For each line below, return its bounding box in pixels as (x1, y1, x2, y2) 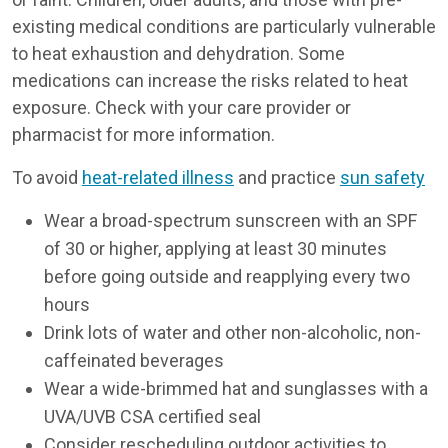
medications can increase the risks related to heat (12, 70, 408, 91)
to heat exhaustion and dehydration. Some (12, 43, 345, 64)
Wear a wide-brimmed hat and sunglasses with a (44, 378, 428, 399)
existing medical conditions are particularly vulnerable (12, 16, 436, 37)
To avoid (12, 167, 82, 188)
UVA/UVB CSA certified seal (44, 406, 261, 427)
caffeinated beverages (44, 350, 224, 371)
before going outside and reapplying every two (44, 266, 410, 287)
